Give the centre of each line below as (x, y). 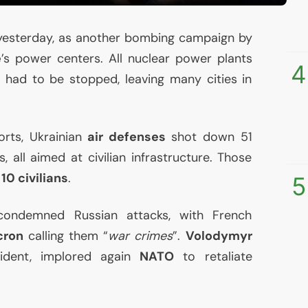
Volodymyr (219, 236)
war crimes (141, 236)
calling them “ (66, 236)
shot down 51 (209, 137)
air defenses (126, 137)
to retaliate (213, 257)
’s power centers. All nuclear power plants (127, 59)
